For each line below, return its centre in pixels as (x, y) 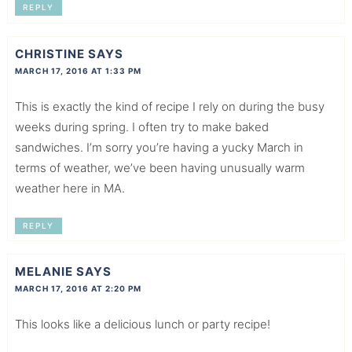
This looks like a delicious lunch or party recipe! (142, 324)
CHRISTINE (49, 53)
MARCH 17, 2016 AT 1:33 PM (78, 70)
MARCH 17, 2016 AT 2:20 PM (78, 288)
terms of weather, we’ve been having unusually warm (159, 167)
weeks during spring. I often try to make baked (141, 126)
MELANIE (44, 271)
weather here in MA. (70, 188)
